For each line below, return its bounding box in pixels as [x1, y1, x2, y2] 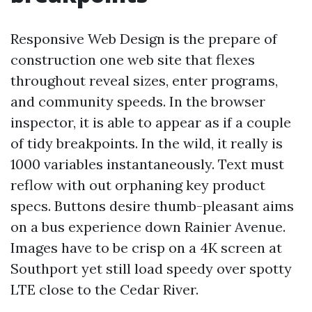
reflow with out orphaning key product [10, 176, 265, 194]
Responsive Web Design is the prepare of [10, 30, 277, 47]
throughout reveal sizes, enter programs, [10, 72, 278, 89]
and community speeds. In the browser [10, 93, 265, 110]
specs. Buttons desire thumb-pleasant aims [10, 197, 294, 214]
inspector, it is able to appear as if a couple [10, 114, 291, 131]
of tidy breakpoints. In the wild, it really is [10, 134, 283, 152]
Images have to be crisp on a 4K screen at [10, 239, 282, 256]
